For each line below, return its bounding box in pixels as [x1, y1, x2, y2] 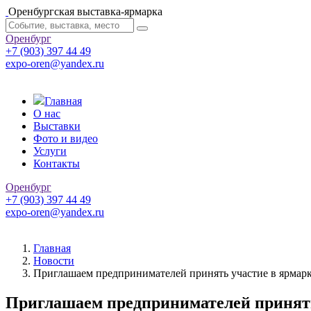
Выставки [33, 120, 81, 132]
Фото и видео [33, 133, 98, 144]
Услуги [33, 145, 67, 157]
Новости [33, 255, 74, 267]
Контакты [33, 158, 80, 169]
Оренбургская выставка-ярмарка [8, 6, 162, 17]
